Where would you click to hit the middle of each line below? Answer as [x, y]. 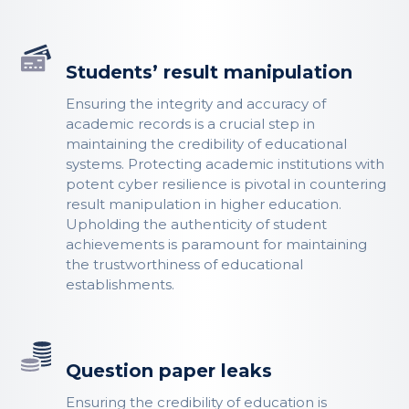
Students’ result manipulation [210, 72]
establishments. [121, 284]
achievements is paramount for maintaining [217, 244]
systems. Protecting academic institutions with [225, 163]
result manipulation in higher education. [204, 204]
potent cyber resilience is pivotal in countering [226, 184]
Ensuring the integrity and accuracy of [196, 103]
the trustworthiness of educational [185, 264]
